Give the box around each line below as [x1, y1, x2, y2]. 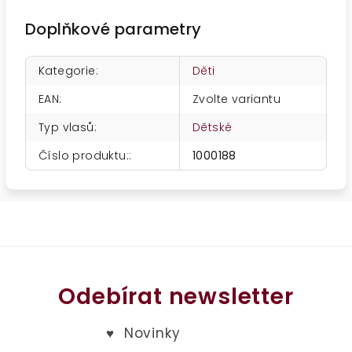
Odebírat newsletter [58, 281, 294, 312]
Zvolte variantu [192, 91, 280, 107]
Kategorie [38, 63, 96, 79]
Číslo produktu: [38, 148, 130, 163]
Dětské [192, 119, 233, 135]
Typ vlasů [38, 119, 94, 135]
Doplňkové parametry [25, 18, 202, 40]
